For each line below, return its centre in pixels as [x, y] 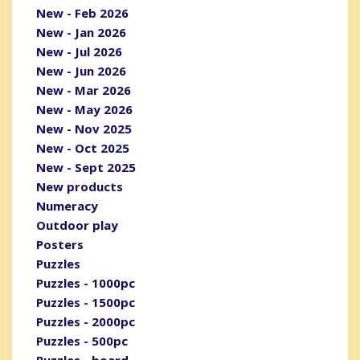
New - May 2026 [84, 109]
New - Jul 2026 [79, 51]
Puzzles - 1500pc [86, 302]
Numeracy [67, 206]
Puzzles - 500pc [82, 341]
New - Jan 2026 [81, 32]
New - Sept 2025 [86, 167]
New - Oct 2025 [83, 148]
